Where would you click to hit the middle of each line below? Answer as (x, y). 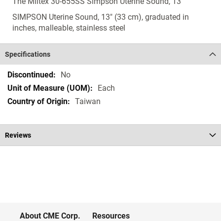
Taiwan (88, 101)
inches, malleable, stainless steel (69, 28)
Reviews (18, 135)
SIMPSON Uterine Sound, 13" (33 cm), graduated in (101, 17)
